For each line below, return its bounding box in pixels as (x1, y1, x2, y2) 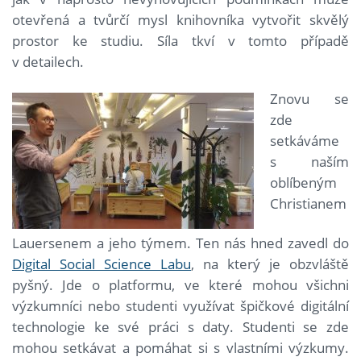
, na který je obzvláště (191, 255, 349, 274)
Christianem (270, 194, 346, 214)
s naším (270, 152, 349, 172)
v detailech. (12, 52, 84, 72)
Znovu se (270, 89, 349, 109)
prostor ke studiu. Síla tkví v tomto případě (12, 31, 349, 51)
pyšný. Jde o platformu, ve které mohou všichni (12, 276, 349, 295)
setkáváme (270, 131, 339, 151)
